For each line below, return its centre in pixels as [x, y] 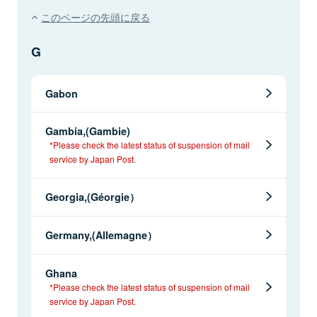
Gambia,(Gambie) [88, 131]
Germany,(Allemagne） [101, 235]
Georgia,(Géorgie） [92, 196]
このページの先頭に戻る [96, 16]
